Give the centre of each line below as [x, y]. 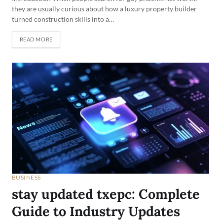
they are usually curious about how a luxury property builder [104, 8]
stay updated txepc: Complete [106, 194]
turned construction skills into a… [63, 19]
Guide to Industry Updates [96, 211]
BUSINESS [26, 177]
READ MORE [36, 39]
